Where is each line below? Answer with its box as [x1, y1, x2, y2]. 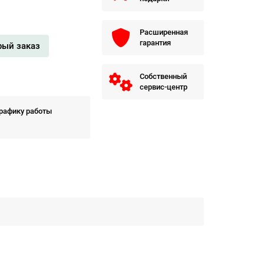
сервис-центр [139, 82, 187, 91]
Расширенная [139, 28, 188, 37]
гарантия [139, 38, 171, 47]
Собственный [139, 72, 187, 81]
